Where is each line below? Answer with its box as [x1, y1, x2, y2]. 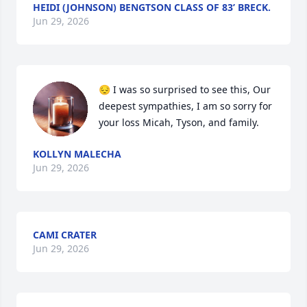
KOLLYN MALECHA [33, 147, 121, 160]
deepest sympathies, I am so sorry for [99, 99, 272, 112]
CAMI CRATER [33, 228, 97, 241]
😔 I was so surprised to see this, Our [99, 83, 271, 96]
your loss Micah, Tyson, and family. [99, 116, 259, 129]
